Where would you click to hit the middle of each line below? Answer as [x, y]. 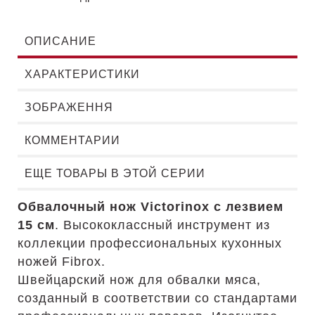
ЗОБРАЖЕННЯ [69, 107]
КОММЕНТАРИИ [72, 140]
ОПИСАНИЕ [60, 41]
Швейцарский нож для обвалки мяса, [139, 280]
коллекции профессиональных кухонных [150, 243]
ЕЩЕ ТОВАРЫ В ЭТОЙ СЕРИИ [115, 173]
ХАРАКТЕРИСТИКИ [82, 74]
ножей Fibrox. [62, 262]
